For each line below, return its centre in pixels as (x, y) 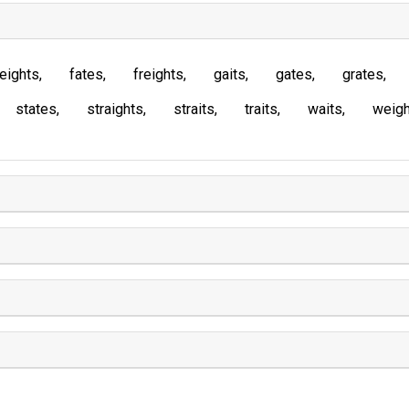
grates (363, 74)
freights (158, 74)
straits (194, 109)
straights (115, 109)
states (36, 109)
